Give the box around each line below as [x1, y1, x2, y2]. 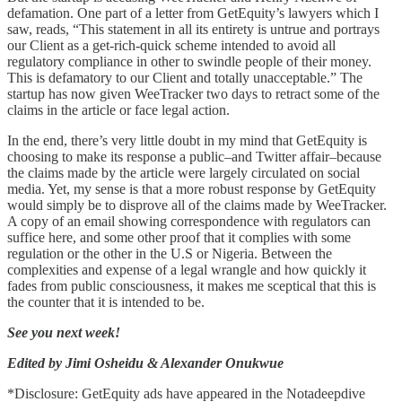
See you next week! [7, 324, 120, 340]
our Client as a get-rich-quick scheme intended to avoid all [7, 37, 336, 53]
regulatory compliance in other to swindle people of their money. [7, 53, 371, 69]
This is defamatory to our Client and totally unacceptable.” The [7, 69, 363, 85]
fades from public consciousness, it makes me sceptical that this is [7, 277, 376, 293]
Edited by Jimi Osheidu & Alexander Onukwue [7, 354, 284, 371]
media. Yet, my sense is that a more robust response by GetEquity [7, 180, 376, 197]
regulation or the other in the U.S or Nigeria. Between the [7, 245, 332, 261]
